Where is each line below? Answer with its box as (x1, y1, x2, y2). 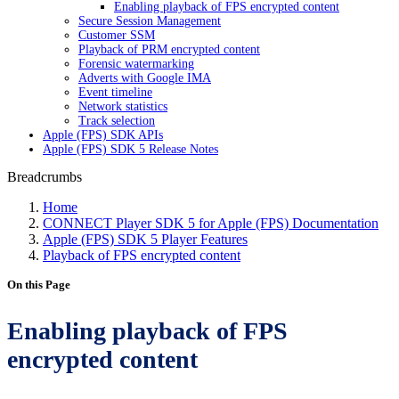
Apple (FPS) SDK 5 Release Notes (43, 142, 218, 156)
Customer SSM (78, 28, 155, 42)
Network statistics (78, 100, 167, 113)
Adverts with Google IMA (78, 71, 211, 85)
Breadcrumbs (7, 169, 82, 184)
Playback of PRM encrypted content (78, 43, 260, 56)
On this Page (7, 278, 70, 291)
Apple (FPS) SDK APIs (43, 128, 163, 142)
